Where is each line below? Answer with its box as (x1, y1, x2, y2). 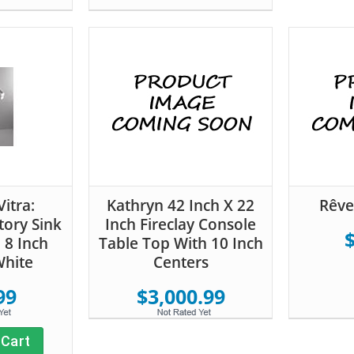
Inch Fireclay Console (105, 213, 256, 235)
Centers (153, 251, 209, 273)
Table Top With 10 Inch (98, 232, 263, 254)
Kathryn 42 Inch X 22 (107, 194, 254, 216)
